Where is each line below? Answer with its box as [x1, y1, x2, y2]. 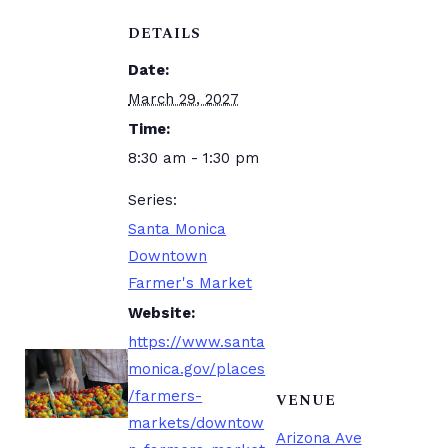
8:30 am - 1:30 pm [128, 149, 260, 167]
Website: [128, 304, 196, 322]
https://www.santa [128, 333, 266, 351]
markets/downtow [128, 414, 265, 432]
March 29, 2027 [128, 90, 240, 108]
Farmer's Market [128, 274, 253, 292]
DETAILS [128, 23, 202, 44]
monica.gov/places [128, 360, 266, 378]
